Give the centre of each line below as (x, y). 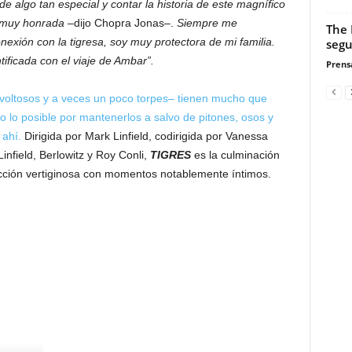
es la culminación (236, 155)
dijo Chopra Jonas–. (125, 23)
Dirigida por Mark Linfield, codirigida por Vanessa (144, 136)
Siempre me (207, 23)
